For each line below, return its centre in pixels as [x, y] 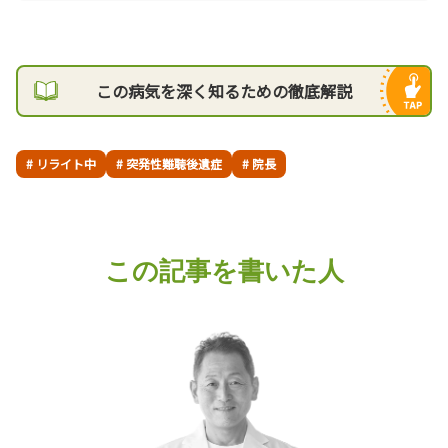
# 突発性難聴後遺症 [169, 163]
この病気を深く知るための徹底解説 [224, 90]
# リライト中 [61, 163]
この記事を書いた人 [224, 271]
